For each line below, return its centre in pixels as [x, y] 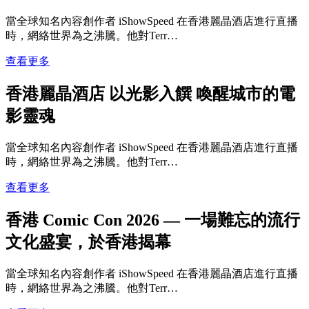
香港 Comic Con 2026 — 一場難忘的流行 [153, 220]
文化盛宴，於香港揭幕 [88, 242]
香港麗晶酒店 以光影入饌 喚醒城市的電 [150, 94]
